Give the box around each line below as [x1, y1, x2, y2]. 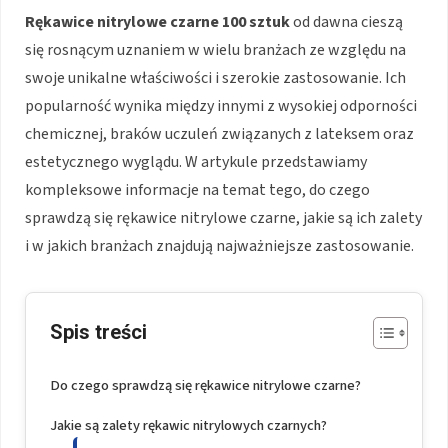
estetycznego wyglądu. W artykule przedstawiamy [25, 150, 367, 173]
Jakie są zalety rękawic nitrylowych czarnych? [50, 414, 327, 436]
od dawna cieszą [290, 10, 403, 33]
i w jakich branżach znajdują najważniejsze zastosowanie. [25, 234, 414, 257]
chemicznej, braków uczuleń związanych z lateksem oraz [25, 122, 414, 145]
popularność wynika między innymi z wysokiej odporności [25, 94, 417, 117]
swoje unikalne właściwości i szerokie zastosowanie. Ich [25, 66, 406, 89]
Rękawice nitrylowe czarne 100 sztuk [25, 10, 290, 33]
